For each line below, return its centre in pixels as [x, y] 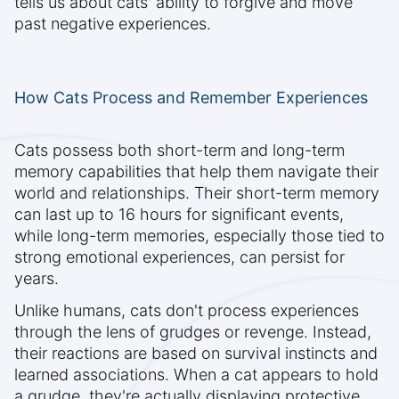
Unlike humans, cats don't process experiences [187, 311]
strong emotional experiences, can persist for [179, 257]
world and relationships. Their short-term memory [197, 193]
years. [37, 279]
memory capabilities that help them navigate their [196, 172]
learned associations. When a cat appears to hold [196, 375]
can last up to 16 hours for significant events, [179, 215]
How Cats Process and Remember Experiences [191, 98]
